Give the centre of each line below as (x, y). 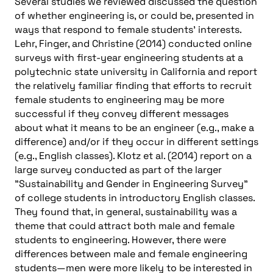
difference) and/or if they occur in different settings (136, 141)
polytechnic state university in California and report (136, 71)
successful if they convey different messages (122, 113)
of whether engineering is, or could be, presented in (134, 15)
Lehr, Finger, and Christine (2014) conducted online (133, 43)
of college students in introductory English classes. (135, 197)
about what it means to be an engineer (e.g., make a (134, 127)
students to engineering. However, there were (120, 239)
